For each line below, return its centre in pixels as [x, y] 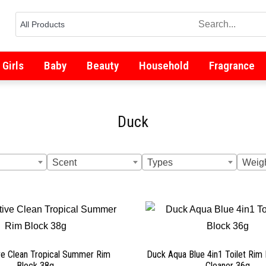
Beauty [102, 66]
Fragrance [232, 66]
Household [164, 66]
